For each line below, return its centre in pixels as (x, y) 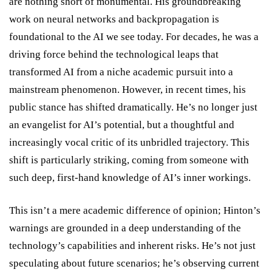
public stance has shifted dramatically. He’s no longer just (133, 107)
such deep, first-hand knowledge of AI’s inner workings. (130, 177)
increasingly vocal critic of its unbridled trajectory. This (129, 142)
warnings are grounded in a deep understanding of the (125, 228)
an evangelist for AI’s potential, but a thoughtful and (122, 124)
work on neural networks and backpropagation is (114, 19)
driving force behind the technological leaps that (114, 54)
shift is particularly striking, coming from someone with (129, 160)
